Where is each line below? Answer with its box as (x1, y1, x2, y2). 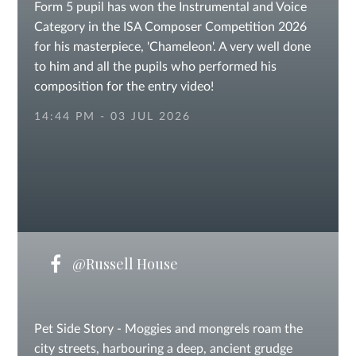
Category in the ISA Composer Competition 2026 (33, 21, 307, 33)
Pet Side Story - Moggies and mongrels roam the (33, 323, 303, 335)
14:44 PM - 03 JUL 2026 (33, 111, 191, 122)
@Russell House (68, 254, 178, 273)
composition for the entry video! (33, 80, 214, 93)
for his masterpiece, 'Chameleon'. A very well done (33, 41, 311, 53)
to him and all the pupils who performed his (33, 60, 277, 73)
